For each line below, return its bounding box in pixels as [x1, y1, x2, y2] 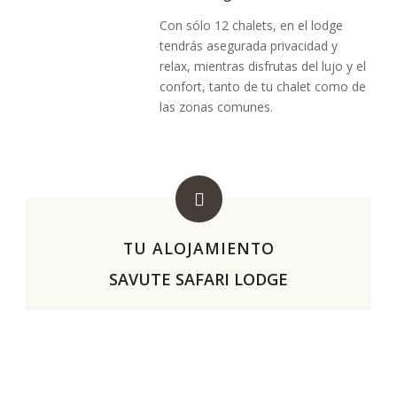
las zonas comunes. [160, 97, 273, 115]
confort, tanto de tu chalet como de [160, 77, 366, 95]
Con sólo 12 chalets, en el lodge [160, 16, 343, 34]
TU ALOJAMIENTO [122, 237, 275, 259]
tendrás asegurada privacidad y [160, 36, 338, 54]
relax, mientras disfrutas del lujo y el [160, 57, 366, 74]
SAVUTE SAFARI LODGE [109, 269, 288, 290]
